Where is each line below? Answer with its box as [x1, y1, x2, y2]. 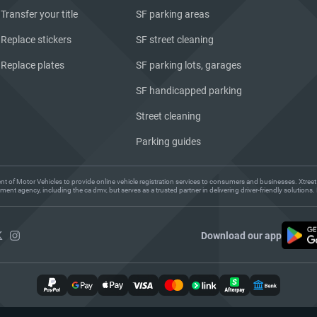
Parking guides [136, 136, 201, 148]
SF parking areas [136, 8, 209, 21]
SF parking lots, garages [136, 59, 241, 71]
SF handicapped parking [136, 85, 242, 97]
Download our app [201, 229, 282, 241]
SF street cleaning [136, 34, 214, 46]
